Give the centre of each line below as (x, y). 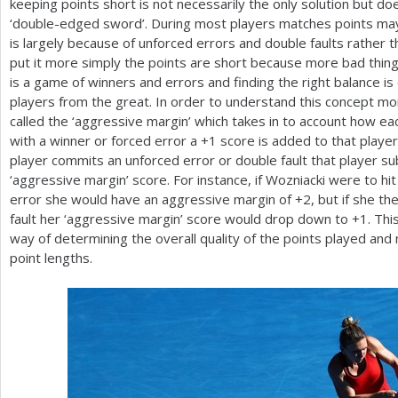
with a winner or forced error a (105, 140)
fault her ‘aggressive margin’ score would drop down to (181, 219)
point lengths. (51, 258)
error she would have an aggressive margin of (152, 199)
